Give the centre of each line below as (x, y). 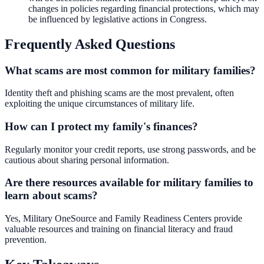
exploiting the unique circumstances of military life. (100, 104)
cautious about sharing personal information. (87, 160)
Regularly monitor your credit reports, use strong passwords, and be (130, 149)
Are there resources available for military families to (129, 183)
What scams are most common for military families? (130, 70)
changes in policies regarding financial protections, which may (144, 8)
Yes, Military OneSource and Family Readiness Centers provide (123, 219)
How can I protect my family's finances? (101, 126)
